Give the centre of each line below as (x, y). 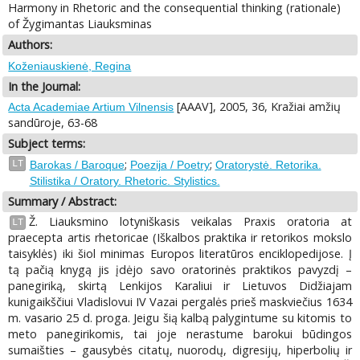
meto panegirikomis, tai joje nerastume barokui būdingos (180, 334)
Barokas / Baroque (77, 164)
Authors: (31, 45)
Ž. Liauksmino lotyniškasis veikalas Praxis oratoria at (190, 222)
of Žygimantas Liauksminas (80, 24)
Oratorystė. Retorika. (268, 164)
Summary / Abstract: (63, 201)
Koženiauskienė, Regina (70, 65)
